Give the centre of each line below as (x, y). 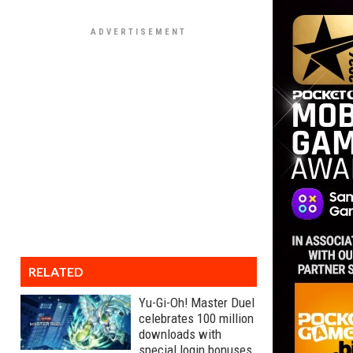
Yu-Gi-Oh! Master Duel (197, 303)
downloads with (180, 334)
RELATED (56, 271)
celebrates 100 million (196, 318)
